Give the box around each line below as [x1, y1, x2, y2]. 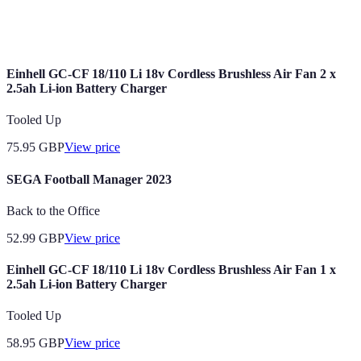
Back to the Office [6, 203, 100, 218]
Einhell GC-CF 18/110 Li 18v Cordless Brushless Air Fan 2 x [6, 66, 336, 81]
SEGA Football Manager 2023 [6, 172, 172, 186]
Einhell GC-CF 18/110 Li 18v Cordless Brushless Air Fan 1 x [6, 263, 336, 277]
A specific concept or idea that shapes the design [106, 5, 326, 18]
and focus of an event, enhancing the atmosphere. [106, 22, 331, 35]
